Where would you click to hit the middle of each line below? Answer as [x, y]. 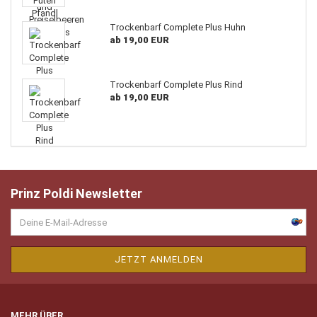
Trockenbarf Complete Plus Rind [176, 85]
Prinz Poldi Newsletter [76, 194]
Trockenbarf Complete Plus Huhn [177, 27]
